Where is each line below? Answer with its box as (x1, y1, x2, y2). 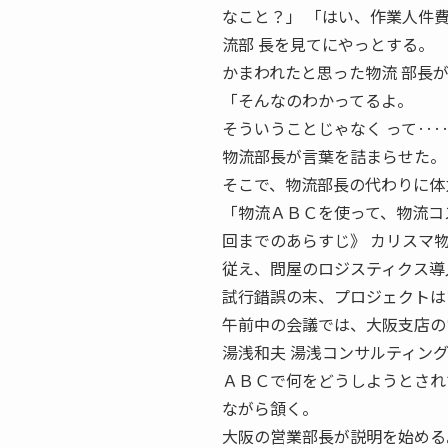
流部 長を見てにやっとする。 (222, 32, 434, 56)
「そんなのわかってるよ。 (222, 88, 413, 112)
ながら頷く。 (222, 396, 318, 420)
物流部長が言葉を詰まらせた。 (222, 144, 446, 168)
